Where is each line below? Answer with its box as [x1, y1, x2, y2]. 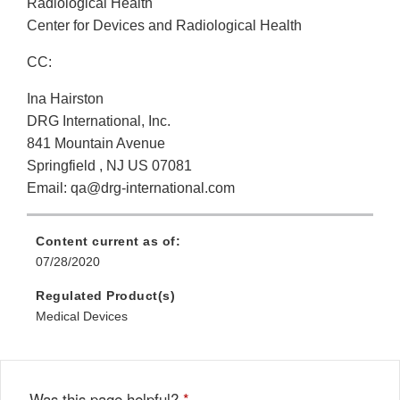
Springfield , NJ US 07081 [27, 158, 192, 174]
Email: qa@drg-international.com [27, 180, 235, 196]
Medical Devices [36, 309, 128, 324]
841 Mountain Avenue [27, 136, 165, 152]
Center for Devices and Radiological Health [27, 18, 302, 34]
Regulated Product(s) [36, 288, 175, 304]
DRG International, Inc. [27, 113, 171, 129]
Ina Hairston [27, 91, 104, 107]
